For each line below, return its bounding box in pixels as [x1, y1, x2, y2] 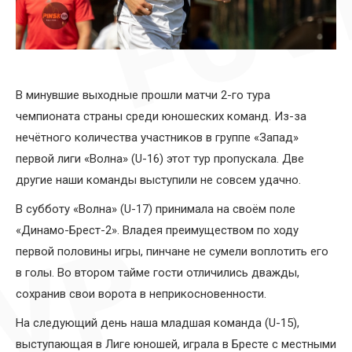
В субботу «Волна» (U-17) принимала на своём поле [16, 201, 295, 216]
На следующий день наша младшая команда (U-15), [16, 315, 299, 330]
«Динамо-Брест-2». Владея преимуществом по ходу [16, 222, 299, 237]
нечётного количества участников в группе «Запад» [16, 130, 299, 145]
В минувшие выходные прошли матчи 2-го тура [16, 87, 270, 102]
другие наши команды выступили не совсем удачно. [16, 172, 301, 187]
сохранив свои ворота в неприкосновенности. [16, 286, 266, 301]
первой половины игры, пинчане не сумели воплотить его [16, 244, 328, 258]
